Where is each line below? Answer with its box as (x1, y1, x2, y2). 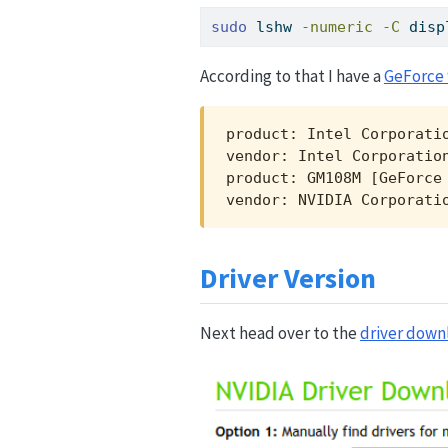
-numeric (301, 18, 374, 37)
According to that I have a (200, 65, 384, 88)
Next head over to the (200, 322, 360, 345)
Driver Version (200, 259, 376, 296)
